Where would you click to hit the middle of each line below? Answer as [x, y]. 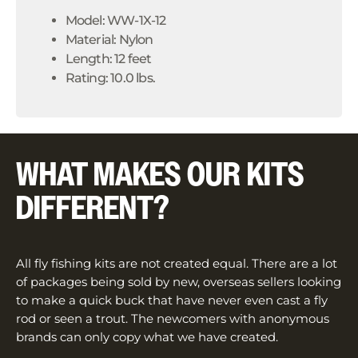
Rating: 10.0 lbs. [110, 78]
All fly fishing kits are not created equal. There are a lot [177, 264]
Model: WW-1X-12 [115, 20]
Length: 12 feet [108, 58]
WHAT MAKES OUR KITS [160, 176]
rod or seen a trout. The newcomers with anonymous [173, 319]
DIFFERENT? [93, 209]
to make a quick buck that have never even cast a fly [172, 300]
